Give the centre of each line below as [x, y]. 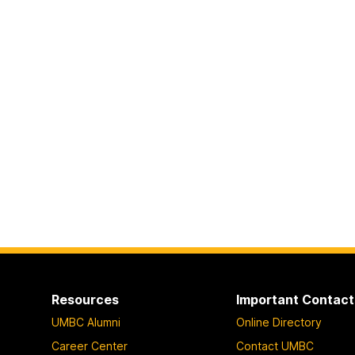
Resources [85, 299]
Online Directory [279, 323]
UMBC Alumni [86, 323]
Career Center [89, 346]
